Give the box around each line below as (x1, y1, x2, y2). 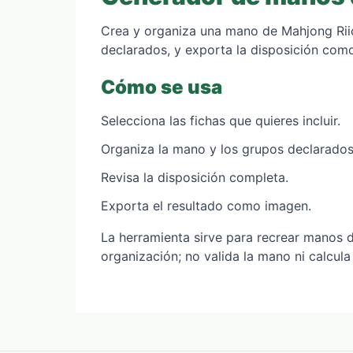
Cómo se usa (101, 76, 222, 99)
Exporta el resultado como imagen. (101, 198, 311, 214)
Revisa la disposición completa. (101, 169, 288, 186)
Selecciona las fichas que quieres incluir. (101, 113, 340, 129)
